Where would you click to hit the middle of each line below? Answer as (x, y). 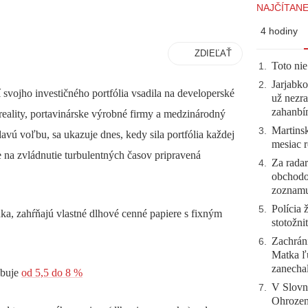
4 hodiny (279, 31)
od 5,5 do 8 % (52, 272)
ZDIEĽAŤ (213, 53)
